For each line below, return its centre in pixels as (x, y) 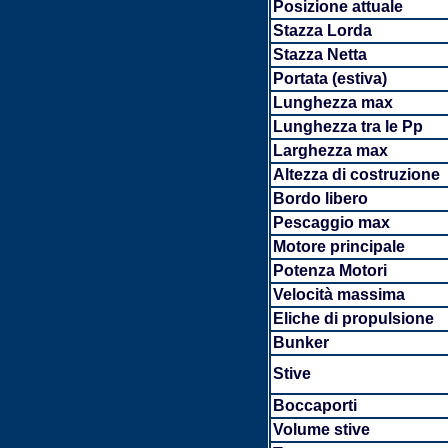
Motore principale (338, 246)
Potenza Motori (329, 270)
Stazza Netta (319, 54)
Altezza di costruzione (356, 174)
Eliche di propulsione (353, 318)
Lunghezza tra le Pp (347, 126)
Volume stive (321, 429)
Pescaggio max (331, 222)
